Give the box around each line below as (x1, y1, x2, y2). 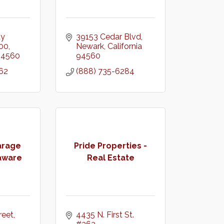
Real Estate (86, 152, 134, 162)
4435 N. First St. (76, 210, 134, 219)
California (107, 41, 142, 51)
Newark (76, 41, 104, 51)
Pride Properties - (74, 140, 147, 150)
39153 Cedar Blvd (76, 32, 141, 41)
